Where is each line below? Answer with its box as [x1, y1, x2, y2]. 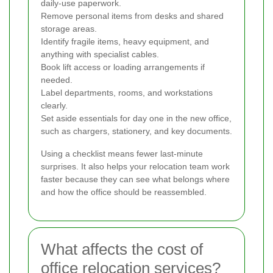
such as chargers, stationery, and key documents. [41, 126, 232, 136]
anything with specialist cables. [41, 49, 159, 59]
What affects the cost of [41, 239, 203, 258]
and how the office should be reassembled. [41, 186, 207, 197]
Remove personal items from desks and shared [41, 10, 224, 21]
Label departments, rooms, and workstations [41, 87, 213, 97]
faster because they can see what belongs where [41, 174, 230, 184]
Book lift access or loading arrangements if [41, 62, 205, 72]
